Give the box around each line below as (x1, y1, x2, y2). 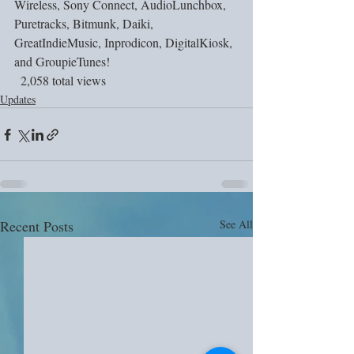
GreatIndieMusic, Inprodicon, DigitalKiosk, (14, 34, 235, 51)
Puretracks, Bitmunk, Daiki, (14, 15, 156, 32)
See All (220, 217, 253, 232)
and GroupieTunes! (14, 53, 110, 70)
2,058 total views (21, 72, 106, 88)
